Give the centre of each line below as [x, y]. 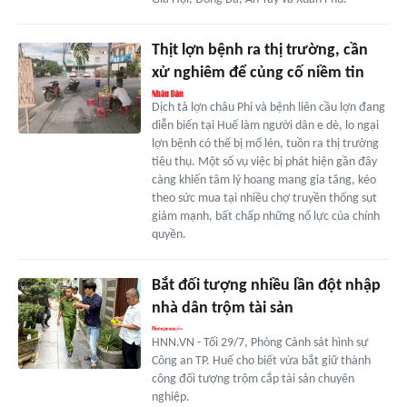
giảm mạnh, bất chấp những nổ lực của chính [265, 216]
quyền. [169, 234]
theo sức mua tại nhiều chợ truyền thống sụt [264, 198]
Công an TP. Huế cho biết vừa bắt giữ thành [261, 361]
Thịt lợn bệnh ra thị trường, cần [259, 50]
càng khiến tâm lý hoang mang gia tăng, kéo [263, 180]
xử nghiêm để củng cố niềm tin [258, 73]
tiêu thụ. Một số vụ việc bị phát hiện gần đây [264, 162]
